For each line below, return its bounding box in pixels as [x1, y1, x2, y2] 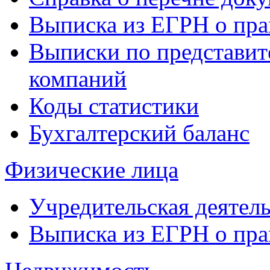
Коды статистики [29, 93, 199, 119]
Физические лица [5, 157, 178, 183]
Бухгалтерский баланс [29, 120, 250, 146]
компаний [29, 66, 127, 92]
